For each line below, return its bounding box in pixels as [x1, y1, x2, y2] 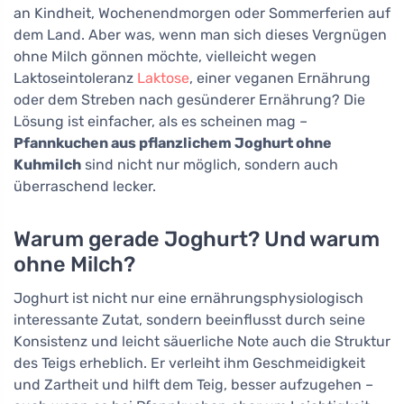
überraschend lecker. [14, 178, 156, 196]
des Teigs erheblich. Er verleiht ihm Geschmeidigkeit [14, 354, 365, 372]
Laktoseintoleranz [14, 69, 137, 87]
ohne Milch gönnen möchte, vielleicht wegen [14, 48, 317, 66]
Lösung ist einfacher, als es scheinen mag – [14, 113, 308, 131]
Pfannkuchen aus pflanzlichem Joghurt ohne [14, 134, 332, 152]
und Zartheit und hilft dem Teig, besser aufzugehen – [14, 376, 373, 394]
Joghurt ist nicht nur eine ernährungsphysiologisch [14, 289, 363, 308]
